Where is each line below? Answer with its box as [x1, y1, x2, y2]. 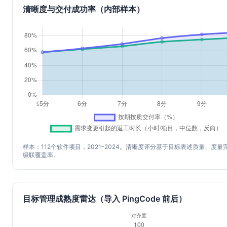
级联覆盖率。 [23, 151, 59, 159]
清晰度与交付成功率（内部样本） [23, 4, 144, 14]
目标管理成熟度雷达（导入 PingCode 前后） [23, 194, 186, 204]
